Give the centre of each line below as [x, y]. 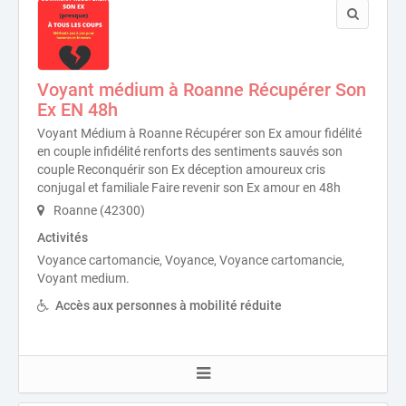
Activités [63, 237]
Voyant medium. [83, 278]
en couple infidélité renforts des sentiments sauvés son [190, 151]
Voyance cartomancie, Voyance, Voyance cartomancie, [191, 260]
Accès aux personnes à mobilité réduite [169, 305]
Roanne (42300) [98, 210]
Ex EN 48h [77, 110]
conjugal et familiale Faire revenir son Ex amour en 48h [189, 188]
